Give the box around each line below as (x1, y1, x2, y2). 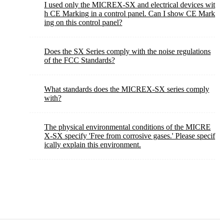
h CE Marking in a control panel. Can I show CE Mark (44, 9, 215, 18)
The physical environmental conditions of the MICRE (44, 123, 211, 131)
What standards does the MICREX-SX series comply (44, 85, 209, 93)
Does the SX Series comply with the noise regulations (44, 47, 211, 55)
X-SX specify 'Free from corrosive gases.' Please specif (44, 132, 215, 140)
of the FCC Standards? (44, 56, 115, 64)
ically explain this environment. (44, 140, 141, 149)
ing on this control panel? (44, 18, 122, 27)
